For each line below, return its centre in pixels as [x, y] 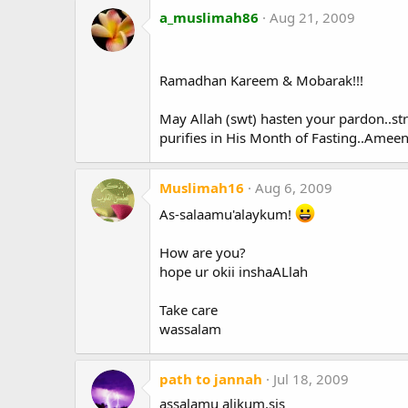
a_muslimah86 [209, 17]
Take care [189, 309]
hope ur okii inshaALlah [234, 271]
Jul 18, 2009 [311, 378]
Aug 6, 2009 [294, 187]
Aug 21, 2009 [312, 17]
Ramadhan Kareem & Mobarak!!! [261, 80]
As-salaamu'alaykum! [227, 214]
